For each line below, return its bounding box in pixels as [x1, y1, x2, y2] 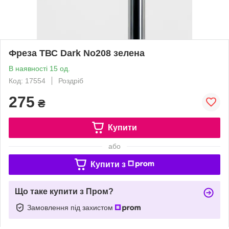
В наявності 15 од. [9, 64, 70, 73]
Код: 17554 [9, 76, 45, 85]
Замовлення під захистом [27, 203, 115, 212]
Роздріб [58, 76, 83, 85]
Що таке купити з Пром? [15, 187, 113, 196]
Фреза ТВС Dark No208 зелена [9, 48, 145, 58]
